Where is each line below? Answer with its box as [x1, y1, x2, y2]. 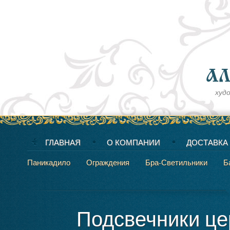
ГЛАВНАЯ [45, 137, 81, 147]
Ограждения [86, 157, 129, 167]
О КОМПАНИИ [107, 137, 160, 147]
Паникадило [27, 157, 70, 167]
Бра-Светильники [145, 157, 207, 167]
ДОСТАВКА [186, 137, 228, 147]
